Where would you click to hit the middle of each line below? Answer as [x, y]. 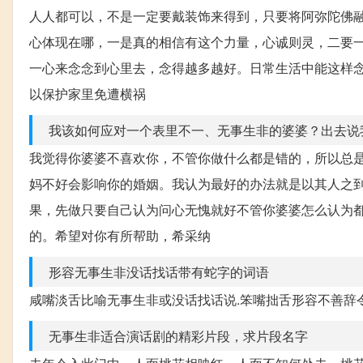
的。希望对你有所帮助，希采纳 [120, 236]
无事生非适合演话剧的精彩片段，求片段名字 [178, 336]
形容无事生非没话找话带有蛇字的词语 [159, 272]
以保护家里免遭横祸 [88, 94]
